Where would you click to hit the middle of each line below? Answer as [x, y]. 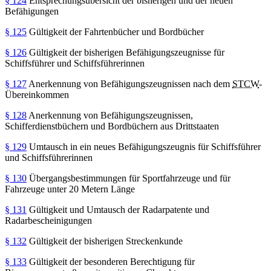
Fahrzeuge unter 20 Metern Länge [70, 189]
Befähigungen [32, 11]
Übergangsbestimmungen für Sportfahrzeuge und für [129, 178]
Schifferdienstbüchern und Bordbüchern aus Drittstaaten [112, 126]
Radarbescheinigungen [48, 220]
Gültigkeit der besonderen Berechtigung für [111, 261]
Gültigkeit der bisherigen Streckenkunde [105, 241]
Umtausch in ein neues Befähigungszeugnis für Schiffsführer [144, 146]
